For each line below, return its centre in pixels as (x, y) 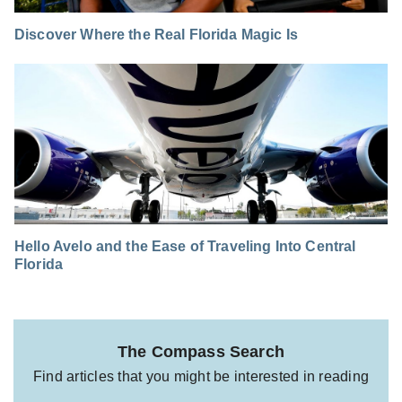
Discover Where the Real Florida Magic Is (156, 35)
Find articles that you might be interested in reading (201, 376)
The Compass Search (201, 351)
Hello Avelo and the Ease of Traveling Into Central (185, 246)
